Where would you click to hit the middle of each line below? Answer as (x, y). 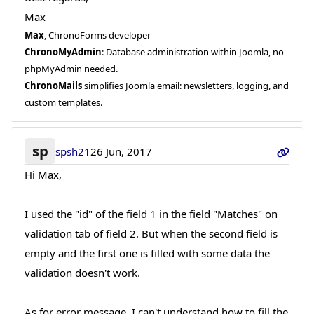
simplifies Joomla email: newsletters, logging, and (185, 85)
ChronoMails (53, 85)
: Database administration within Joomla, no (192, 52)
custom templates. (63, 102)
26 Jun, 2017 (122, 151)
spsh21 (73, 151)
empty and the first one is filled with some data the (147, 253)
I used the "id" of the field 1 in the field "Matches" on (151, 214)
